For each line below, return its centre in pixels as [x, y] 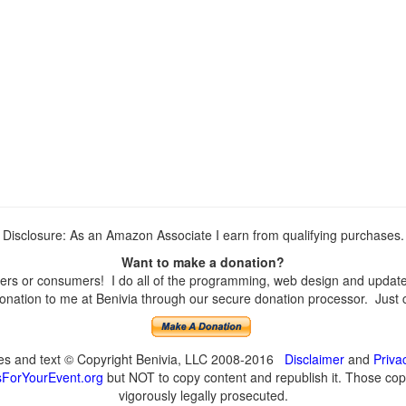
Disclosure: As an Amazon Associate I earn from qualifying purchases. [203, 235]
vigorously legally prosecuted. [203, 395]
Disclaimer [314, 359]
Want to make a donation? [203, 262]
